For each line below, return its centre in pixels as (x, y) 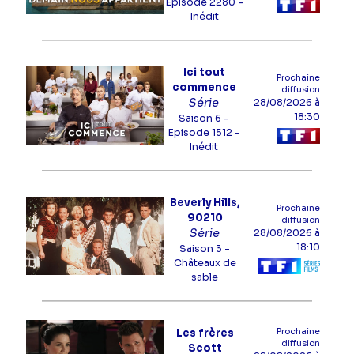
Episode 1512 (200, 133)
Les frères (205, 333)
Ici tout (204, 72)
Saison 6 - (204, 119)
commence (204, 87)
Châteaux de (205, 263)
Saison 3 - (205, 249)
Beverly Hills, (205, 203)
